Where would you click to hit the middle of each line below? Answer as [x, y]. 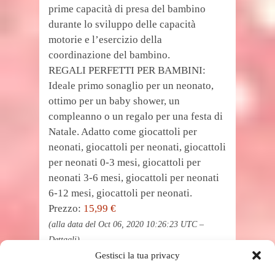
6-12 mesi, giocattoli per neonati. [120, 193]
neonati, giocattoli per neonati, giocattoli [137, 147]
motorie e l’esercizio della [105, 40]
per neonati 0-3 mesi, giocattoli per [125, 162]
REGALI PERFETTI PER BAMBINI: [127, 70]
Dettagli [63, 240]
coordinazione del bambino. [109, 55]
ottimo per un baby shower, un [114, 101]
